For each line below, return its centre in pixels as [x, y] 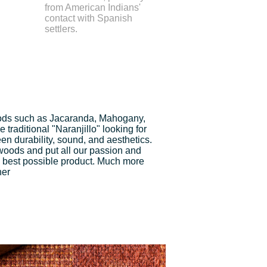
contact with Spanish [89, 18]
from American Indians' [93, 7]
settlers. [61, 29]
